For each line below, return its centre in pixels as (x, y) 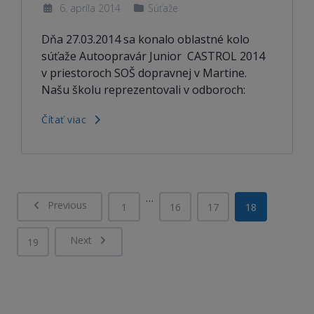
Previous (66, 205)
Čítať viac (66, 120)
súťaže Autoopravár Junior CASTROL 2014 (153, 56)
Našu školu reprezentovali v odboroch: (143, 90)
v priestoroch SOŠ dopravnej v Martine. (144, 73)
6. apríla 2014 (88, 8)
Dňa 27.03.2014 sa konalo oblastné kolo (145, 39)
